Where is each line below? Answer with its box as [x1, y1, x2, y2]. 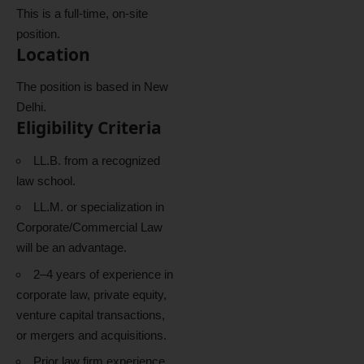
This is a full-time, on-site [16, 6, 148, 20]
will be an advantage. [16, 240, 127, 254]
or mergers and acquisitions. [16, 327, 167, 342]
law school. [16, 173, 76, 188]
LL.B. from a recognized [33, 153, 160, 167]
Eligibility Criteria [16, 116, 162, 139]
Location [16, 42, 90, 66]
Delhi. [16, 100, 46, 114]
